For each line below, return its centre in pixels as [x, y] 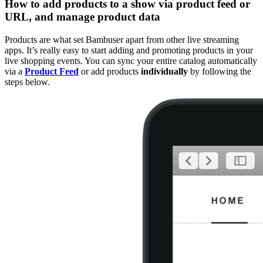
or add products [110, 71]
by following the [220, 71]
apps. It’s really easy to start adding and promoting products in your [129, 50]
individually [164, 71]
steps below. [27, 82]
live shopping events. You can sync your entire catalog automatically [131, 60]
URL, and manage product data [82, 16]
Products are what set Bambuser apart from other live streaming [122, 39]
